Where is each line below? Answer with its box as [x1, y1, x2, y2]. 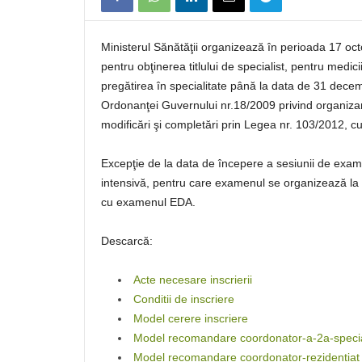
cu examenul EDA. [101, 196, 196, 208]
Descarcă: [101, 234, 153, 247]
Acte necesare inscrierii [133, 273, 252, 286]
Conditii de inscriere [133, 293, 234, 305]
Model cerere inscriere [133, 312, 248, 325]
